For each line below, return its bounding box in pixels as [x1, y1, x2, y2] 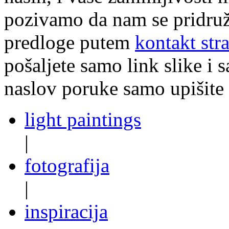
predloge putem [4, 31, 135, 54]
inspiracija [25, 200, 108, 223]
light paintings [25, 108, 141, 131]
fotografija [25, 154, 109, 177]
